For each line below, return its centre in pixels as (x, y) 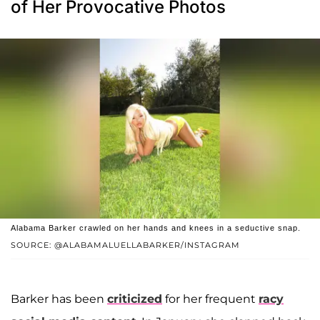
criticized (135, 299)
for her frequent (210, 299)
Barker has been (59, 299)
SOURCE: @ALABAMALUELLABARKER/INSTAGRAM (125, 245)
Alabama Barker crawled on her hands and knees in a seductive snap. (156, 228)
